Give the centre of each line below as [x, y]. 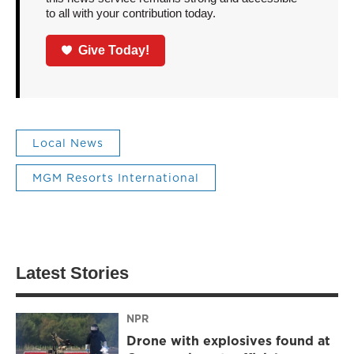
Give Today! [114, 50]
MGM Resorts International [116, 177]
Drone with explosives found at [228, 341]
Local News [68, 143]
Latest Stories [72, 273]
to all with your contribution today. [130, 13]
